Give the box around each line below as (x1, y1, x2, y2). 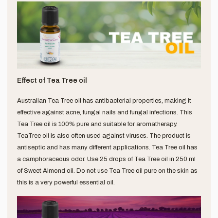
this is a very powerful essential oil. (17, 179, 115, 186)
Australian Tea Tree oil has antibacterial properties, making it (17, 97, 191, 104)
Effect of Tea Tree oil (17, 76, 87, 84)
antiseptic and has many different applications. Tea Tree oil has (17, 144, 198, 151)
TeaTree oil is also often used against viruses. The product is (17, 132, 191, 139)
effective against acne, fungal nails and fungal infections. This (17, 109, 192, 116)
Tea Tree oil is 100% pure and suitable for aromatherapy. (17, 120, 178, 127)
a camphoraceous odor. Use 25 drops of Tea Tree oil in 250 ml (17, 155, 196, 163)
